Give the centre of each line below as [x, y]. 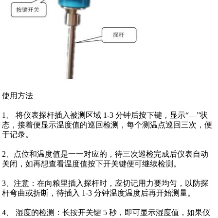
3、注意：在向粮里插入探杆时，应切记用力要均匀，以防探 [105, 183]
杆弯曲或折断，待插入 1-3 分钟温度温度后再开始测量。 [99, 193]
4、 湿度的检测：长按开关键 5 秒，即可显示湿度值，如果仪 [106, 212]
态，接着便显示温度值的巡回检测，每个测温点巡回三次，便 [107, 125]
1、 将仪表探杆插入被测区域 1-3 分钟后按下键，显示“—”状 [105, 115]
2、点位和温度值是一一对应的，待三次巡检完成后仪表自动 [105, 154]
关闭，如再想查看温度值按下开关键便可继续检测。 [92, 163]
